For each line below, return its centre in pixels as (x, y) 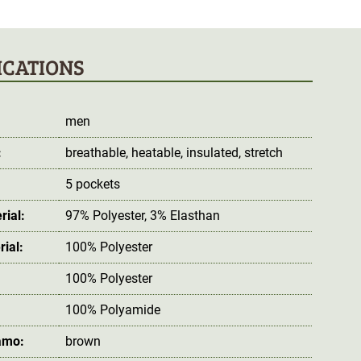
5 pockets (93, 184)
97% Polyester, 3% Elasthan (143, 215)
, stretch (261, 152)
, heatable (154, 152)
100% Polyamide (113, 309)
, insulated (210, 152)
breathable (96, 152)
